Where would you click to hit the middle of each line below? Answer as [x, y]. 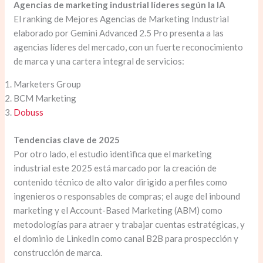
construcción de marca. [59, 252]
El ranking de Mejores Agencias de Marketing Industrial [122, 19]
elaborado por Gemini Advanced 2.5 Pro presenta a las [119, 33]
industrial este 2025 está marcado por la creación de [115, 168]
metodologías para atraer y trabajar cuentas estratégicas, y [129, 224]
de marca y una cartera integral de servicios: [99, 61]
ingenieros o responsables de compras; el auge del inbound [127, 196]
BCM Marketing [45, 98]
